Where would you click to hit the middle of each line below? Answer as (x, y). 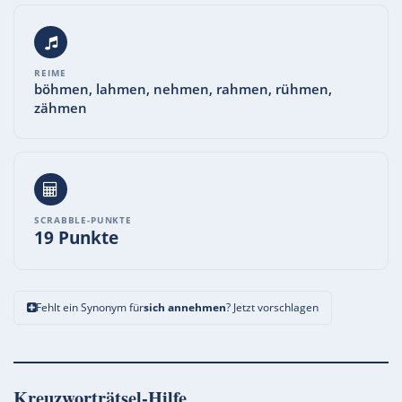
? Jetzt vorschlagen (273, 307)
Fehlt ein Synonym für (90, 307)
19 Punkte (77, 237)
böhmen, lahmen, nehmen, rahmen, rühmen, (184, 88)
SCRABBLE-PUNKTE (83, 219)
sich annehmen (185, 307)
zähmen (61, 107)
